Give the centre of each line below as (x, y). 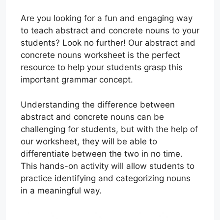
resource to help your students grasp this (102, 67)
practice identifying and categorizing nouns (106, 178)
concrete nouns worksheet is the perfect (100, 55)
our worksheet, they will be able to (89, 141)
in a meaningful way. (61, 190)
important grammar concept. (77, 80)
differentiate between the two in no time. (102, 153)
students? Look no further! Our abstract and (108, 43)
